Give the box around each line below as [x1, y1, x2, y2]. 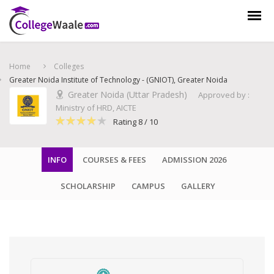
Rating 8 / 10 [113, 116, 158, 127]
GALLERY [180, 180, 215, 191]
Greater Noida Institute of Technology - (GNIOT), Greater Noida [9, 75, 228, 85]
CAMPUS [131, 180, 165, 191]
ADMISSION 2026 [162, 154, 226, 165]
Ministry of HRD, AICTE [56, 102, 136, 113]
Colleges [54, 61, 84, 72]
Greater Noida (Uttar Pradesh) [68, 89, 187, 100]
